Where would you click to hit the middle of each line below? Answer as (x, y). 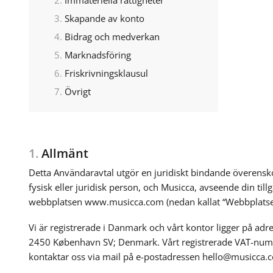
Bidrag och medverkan (112, 36)
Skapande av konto (104, 18)
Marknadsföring (97, 55)
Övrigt (77, 91)
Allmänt (63, 153)
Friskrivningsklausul (106, 73)
